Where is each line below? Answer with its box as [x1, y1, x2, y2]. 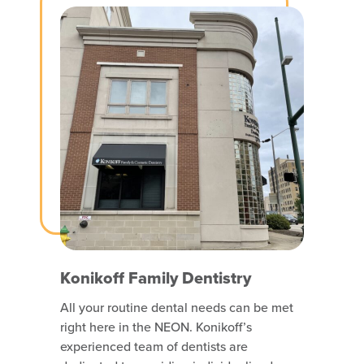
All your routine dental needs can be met [60, 298, 293, 316]
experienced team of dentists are [60, 337, 248, 355]
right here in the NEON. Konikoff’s [60, 318, 252, 336]
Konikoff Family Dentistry [60, 266, 251, 290]
